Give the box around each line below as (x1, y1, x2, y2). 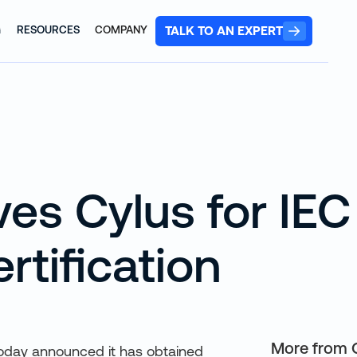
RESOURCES (16, 23, 80, 37)
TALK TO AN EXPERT (164, 23, 283, 38)
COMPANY (95, 23, 148, 37)
